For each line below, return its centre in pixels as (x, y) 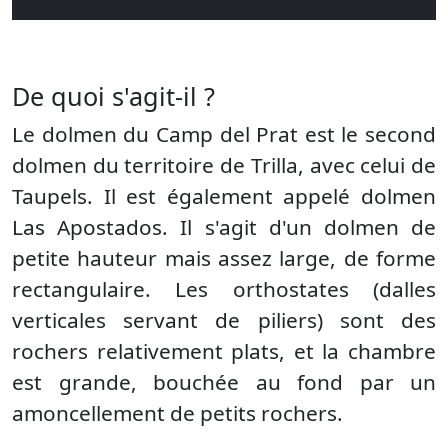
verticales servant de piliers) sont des (224, 320)
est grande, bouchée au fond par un (224, 382)
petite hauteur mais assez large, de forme (224, 258)
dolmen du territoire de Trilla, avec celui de (224, 165)
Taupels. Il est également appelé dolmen (224, 196)
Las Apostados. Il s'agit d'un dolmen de (224, 227)
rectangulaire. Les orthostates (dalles (224, 289)
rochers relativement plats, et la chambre (224, 351)
